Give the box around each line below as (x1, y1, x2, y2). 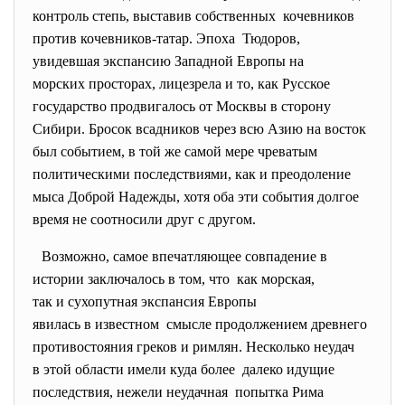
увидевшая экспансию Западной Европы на (33, 53, 304, 69)
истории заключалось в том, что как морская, (33, 271, 315, 287)
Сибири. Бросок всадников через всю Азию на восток (33, 121, 366, 137)
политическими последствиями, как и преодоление (33, 166, 351, 182)
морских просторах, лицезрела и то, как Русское (33, 76, 330, 91)
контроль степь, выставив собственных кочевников (33, 8, 354, 24)
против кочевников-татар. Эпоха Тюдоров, (33, 31, 300, 46)
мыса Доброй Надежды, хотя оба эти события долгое (33, 189, 359, 204)
